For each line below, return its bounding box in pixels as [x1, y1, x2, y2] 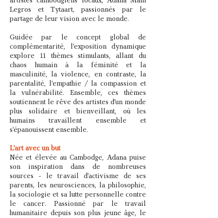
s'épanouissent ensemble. [10, 127, 90, 134]
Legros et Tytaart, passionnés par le [10, 6, 146, 14]
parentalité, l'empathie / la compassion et [10, 80, 146, 88]
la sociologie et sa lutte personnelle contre [10, 191, 146, 199]
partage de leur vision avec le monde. [10, 16, 129, 23]
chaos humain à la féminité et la [10, 62, 146, 69]
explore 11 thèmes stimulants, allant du [10, 53, 146, 60]
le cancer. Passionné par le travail [10, 200, 146, 208]
